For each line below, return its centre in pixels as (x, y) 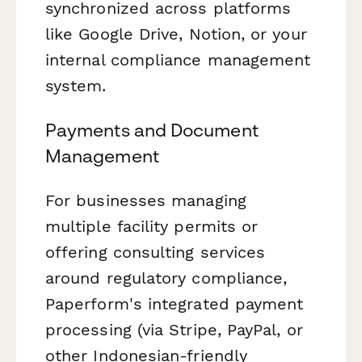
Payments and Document (152, 130)
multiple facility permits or (152, 227)
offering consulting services (156, 253)
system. (76, 85)
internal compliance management (178, 59)
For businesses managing (146, 201)
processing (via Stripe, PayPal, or (174, 330)
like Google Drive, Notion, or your (176, 34)
